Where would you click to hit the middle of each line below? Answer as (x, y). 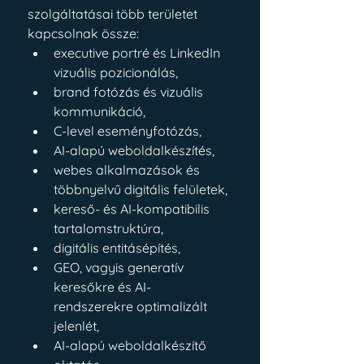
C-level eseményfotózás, (128, 131)
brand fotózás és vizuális (130, 92)
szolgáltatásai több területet (114, 14)
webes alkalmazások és (128, 170)
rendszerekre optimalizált (132, 306)
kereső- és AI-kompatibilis (133, 209)
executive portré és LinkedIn (139, 53)
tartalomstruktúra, (108, 228)
